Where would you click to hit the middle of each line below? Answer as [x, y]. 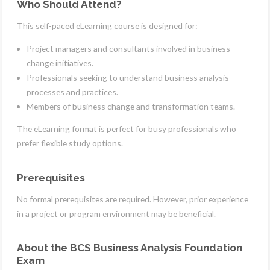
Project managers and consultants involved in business [128, 48]
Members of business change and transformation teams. [131, 106]
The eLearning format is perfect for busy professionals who [127, 129]
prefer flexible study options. [70, 143]
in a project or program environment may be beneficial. [116, 213]
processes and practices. [72, 92]
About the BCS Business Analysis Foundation [130, 248]
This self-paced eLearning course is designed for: [107, 25]
